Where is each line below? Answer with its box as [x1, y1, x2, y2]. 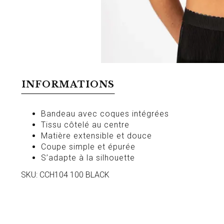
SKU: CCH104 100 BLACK [21, 169, 109, 179]
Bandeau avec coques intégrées [41, 108, 169, 118]
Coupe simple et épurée [41, 141, 135, 151]
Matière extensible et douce [41, 130, 152, 140]
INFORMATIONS [21, 78, 114, 90]
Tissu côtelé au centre [41, 119, 129, 129]
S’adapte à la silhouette [41, 152, 135, 162]
